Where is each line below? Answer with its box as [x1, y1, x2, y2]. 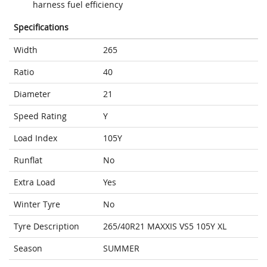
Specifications [14, 21, 69, 33]
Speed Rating [14, 110, 67, 122]
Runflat [14, 154, 42, 166]
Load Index [14, 132, 57, 144]
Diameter [14, 88, 51, 100]
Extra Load [14, 176, 55, 188]
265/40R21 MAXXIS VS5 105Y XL [103, 221, 226, 232]
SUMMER [103, 243, 139, 254]
